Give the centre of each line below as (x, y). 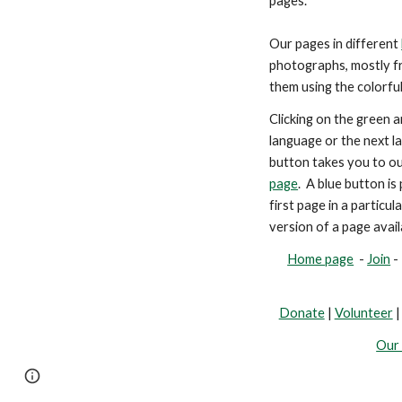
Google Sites (144, 376)
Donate (301, 313)
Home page (321, 259)
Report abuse (223, 376)
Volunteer (363, 313)
